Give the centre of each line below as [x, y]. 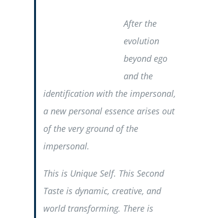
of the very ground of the [91, 129]
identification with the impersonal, [109, 94]
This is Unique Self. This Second [103, 173]
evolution [141, 41]
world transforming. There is [98, 209]
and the [138, 76]
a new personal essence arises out [109, 111]
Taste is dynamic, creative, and [102, 191]
